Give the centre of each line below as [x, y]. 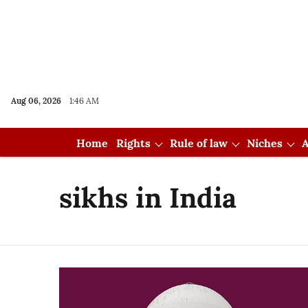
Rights [133, 143]
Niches [264, 143]
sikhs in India [148, 198]
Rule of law [198, 143]
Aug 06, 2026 [36, 101]
